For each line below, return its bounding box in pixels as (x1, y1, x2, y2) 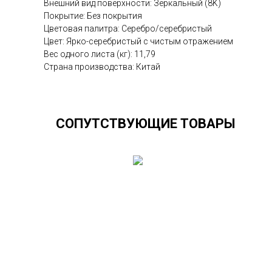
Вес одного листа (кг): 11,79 (44, 49, 155, 59)
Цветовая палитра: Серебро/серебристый (44, 23, 212, 33)
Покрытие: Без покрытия (44, 10, 142, 21)
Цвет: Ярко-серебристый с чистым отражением (44, 36, 233, 46)
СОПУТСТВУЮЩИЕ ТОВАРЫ (56, 115, 236, 131)
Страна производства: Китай (44, 61, 160, 72)
